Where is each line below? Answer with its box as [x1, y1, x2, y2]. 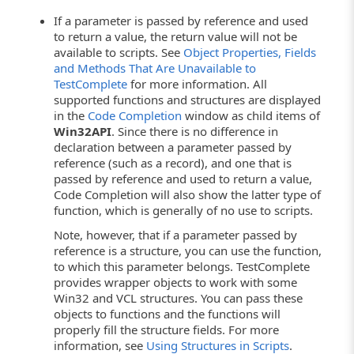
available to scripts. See [54, 44, 184, 61]
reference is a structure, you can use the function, [54, 243, 322, 259]
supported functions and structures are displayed [54, 92, 322, 108]
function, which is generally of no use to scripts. [54, 202, 314, 219]
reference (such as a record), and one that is [54, 155, 292, 171]
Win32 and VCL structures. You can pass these [54, 290, 303, 307]
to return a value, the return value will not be [54, 28, 298, 45]
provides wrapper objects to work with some [54, 274, 298, 291]
